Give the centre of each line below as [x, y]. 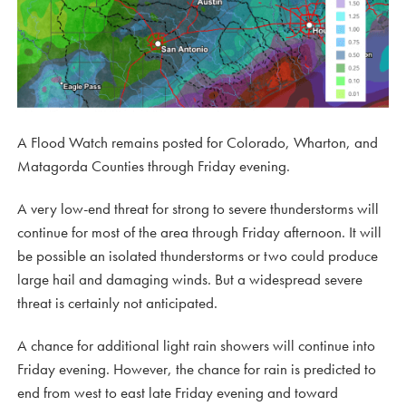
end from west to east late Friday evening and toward [178, 392]
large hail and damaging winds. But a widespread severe [190, 279]
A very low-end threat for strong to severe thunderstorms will [198, 208]
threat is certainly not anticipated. [117, 302]
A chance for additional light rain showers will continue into [196, 345]
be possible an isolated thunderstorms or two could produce [198, 255]
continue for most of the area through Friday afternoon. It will [199, 232]
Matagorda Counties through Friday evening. [154, 165]
